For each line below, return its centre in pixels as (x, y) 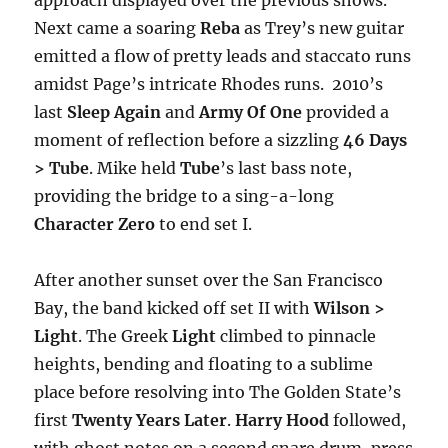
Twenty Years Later (150, 419)
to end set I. (204, 223)
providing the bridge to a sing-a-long (184, 195)
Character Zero (95, 223)
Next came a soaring (117, 27)
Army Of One (251, 111)
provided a (346, 111)
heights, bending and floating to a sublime (204, 363)
